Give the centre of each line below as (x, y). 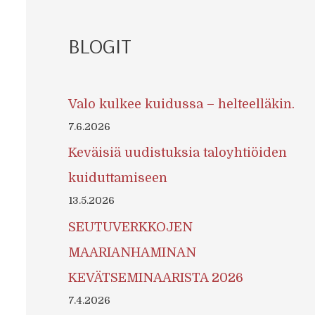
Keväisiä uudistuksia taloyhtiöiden (177, 153)
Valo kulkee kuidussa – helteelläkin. (181, 104)
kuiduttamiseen (117, 178)
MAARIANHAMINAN (132, 252)
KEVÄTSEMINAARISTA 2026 (155, 277)
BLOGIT (99, 45)
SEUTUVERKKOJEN (130, 227)
